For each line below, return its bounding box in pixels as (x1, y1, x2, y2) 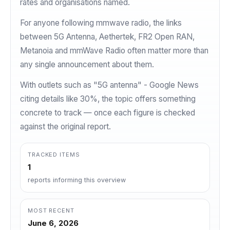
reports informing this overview (28, 176, 126, 184)
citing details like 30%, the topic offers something (20, 94, 196, 104)
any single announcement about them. (20, 60, 154, 69)
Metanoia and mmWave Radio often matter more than (20, 46, 208, 55)
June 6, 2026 (28, 218, 79, 228)
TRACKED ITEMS (28, 151, 80, 158)
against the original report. (20, 122, 111, 131)
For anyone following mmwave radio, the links (20, 18, 182, 28)
